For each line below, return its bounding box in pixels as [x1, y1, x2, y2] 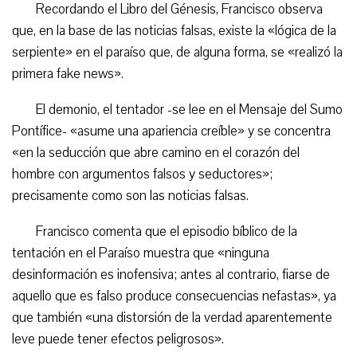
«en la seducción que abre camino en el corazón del [12, 143, 300, 162]
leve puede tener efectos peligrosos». [12, 330, 224, 348]
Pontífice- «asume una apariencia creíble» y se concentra [12, 122, 331, 140]
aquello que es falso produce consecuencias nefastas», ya [12, 287, 336, 305]
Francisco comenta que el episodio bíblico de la [36, 222, 297, 241]
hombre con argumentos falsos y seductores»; [12, 165, 273, 183]
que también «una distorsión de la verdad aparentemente [12, 308, 332, 327]
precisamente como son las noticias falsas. [12, 186, 249, 205]
